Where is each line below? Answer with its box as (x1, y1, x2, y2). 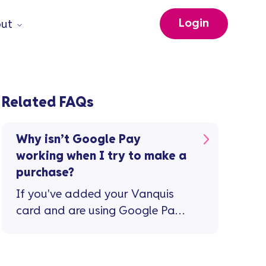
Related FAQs (1, 96, 94, 110)
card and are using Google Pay (15, 205, 181, 217)
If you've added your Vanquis (15, 189, 174, 200)
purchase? (15, 167, 74, 179)
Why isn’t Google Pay (15, 134, 141, 145)
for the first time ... (15, 222, 112, 233)
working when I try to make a (15, 151, 186, 162)
